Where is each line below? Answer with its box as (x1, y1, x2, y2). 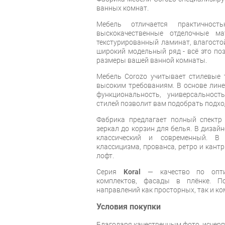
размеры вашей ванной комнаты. (96, 56, 207, 64)
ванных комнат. (96, 4, 150, 12)
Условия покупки (96, 202, 161, 212)
